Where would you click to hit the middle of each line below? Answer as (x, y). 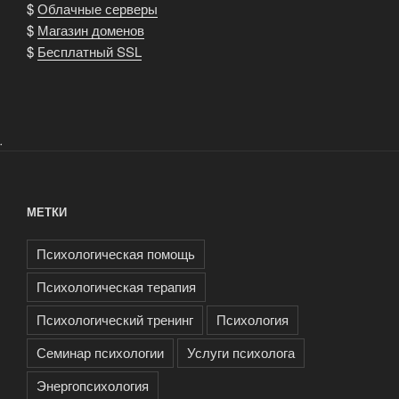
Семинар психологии (100, 352)
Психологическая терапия (116, 286)
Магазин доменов (91, 30)
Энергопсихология (93, 385)
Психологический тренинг (115, 319)
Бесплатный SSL (90, 52)
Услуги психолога (241, 352)
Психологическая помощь (116, 253)
